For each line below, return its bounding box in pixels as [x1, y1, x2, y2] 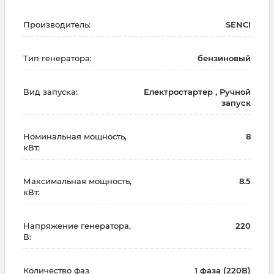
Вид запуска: [23, 86, 78, 97]
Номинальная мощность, [23, 131, 127, 141]
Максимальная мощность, [23, 176, 131, 186]
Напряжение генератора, [23, 220, 131, 231]
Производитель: [23, 19, 91, 29]
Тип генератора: [23, 53, 92, 63]
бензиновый [198, 53, 251, 63]
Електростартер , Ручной [144, 86, 251, 97]
